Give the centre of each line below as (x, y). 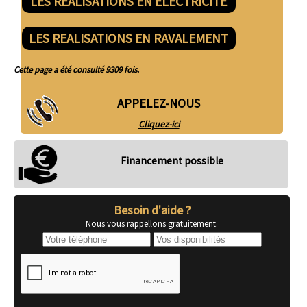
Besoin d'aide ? (152, 210)
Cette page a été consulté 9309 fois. (76, 70)
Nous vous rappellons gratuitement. (152, 224)
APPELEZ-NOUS (159, 103)
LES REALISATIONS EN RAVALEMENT (129, 39)
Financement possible (172, 161)
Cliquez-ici (159, 124)
